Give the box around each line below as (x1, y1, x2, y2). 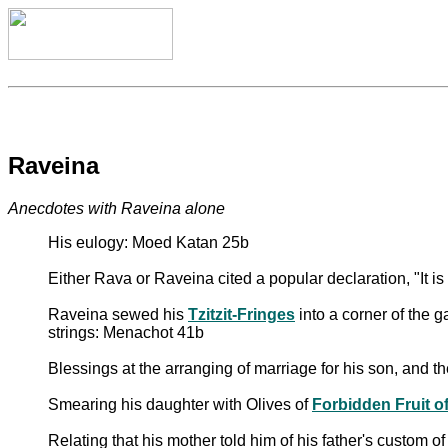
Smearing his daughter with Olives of (48, 395, 312, 413)
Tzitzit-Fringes (188, 305, 295, 323)
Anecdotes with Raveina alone (8, 199, 225, 217)
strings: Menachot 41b (48, 323, 204, 341)
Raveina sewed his (48, 305, 188, 323)
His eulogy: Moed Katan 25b (48, 233, 249, 251)
